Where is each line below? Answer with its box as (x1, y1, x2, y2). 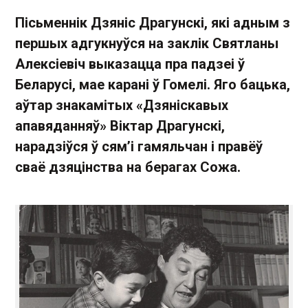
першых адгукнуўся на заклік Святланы (15, 35, 278, 52)
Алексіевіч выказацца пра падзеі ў (15, 56, 245, 72)
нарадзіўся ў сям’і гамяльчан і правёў (15, 138, 263, 155)
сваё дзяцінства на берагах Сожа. (15, 159, 241, 175)
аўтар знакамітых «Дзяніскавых (15, 97, 228, 113)
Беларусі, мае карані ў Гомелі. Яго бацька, (15, 76, 290, 93)
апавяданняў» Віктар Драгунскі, (15, 118, 225, 134)
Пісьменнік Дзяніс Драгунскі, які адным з (15, 14, 290, 31)
